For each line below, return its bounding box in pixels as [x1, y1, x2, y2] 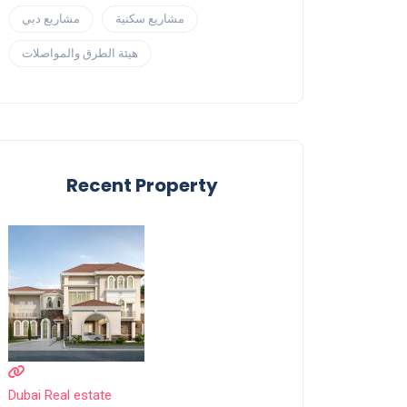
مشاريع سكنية [115, 12, 184, 26]
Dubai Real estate [8, 387, 112, 404]
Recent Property [65, 173, 218, 199]
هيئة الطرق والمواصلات [22, 46, 138, 61]
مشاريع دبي [22, 12, 80, 26]
